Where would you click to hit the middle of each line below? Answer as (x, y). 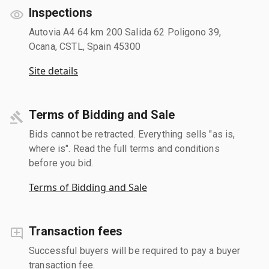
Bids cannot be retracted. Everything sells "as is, (132, 134)
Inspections (61, 12)
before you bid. (61, 163)
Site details (53, 71)
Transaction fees (76, 231)
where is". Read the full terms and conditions (124, 148)
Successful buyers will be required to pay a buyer (135, 250)
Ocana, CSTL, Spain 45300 (85, 46)
